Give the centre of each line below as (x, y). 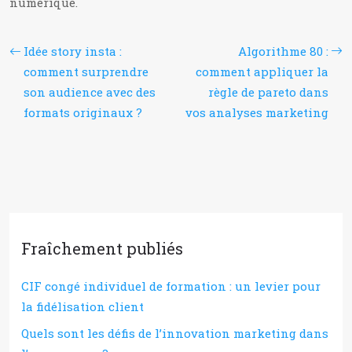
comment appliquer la (262, 71)
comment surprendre (86, 71)
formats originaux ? (83, 112)
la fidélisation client (82, 306)
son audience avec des (90, 92)
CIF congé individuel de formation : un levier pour (171, 286)
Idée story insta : (73, 51)
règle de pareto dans (268, 92)
